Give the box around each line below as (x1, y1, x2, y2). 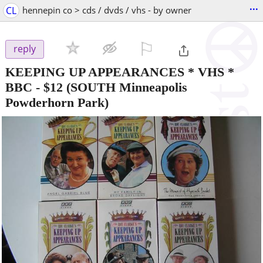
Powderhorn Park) (5, 95, 109, 110)
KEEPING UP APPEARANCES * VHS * (5, 64, 234, 79)
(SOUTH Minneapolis (63, 79, 187, 95)
